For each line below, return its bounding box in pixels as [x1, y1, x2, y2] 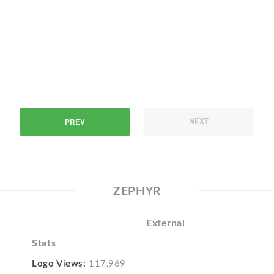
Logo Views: [32, 259, 86, 268]
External [146, 218, 185, 228]
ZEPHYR [113, 185, 161, 198]
